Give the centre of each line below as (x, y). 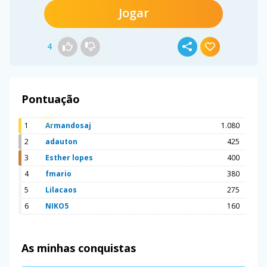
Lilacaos (61, 190)
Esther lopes (69, 157)
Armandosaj (68, 125)
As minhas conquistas (79, 248)
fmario (58, 173)
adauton (61, 141)
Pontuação (51, 99)
